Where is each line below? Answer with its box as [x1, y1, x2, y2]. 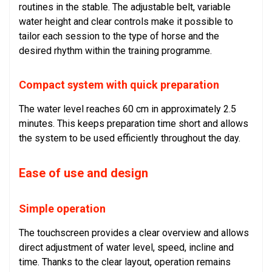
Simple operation [19, 202, 106, 216]
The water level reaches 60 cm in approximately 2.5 [19, 103, 236, 115]
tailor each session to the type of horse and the [19, 30, 219, 42]
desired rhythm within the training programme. [19, 45, 212, 57]
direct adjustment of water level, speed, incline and [19, 242, 234, 254]
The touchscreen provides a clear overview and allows [19, 227, 249, 239]
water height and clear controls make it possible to [19, 16, 233, 28]
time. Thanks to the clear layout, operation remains [19, 256, 231, 268]
